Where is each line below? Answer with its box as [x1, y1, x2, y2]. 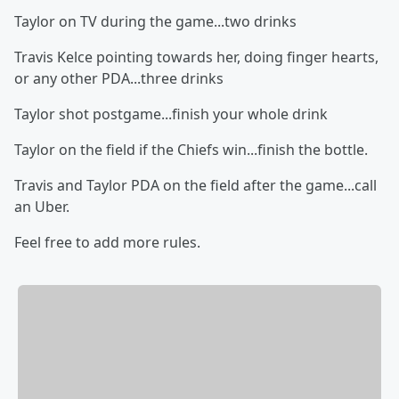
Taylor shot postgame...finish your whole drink [14, 104, 328, 124]
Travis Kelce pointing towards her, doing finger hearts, [14, 47, 379, 67]
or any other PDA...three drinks [14, 69, 224, 88]
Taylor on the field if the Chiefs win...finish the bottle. [14, 140, 368, 159]
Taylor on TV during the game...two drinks [14, 12, 297, 31]
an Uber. [14, 197, 69, 216]
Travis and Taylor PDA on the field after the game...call [14, 175, 377, 195]
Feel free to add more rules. [14, 232, 200, 252]
